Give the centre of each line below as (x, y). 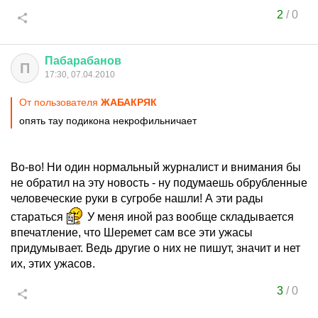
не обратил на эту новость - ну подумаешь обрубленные (159, 183)
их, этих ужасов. (53, 264)
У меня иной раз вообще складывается (189, 217)
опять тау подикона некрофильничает (108, 121)
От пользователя (60, 102)
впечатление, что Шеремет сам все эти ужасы (132, 232)
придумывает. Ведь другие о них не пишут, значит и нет (155, 248)
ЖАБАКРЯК (129, 102)
